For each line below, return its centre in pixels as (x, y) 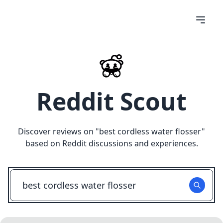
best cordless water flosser (150, 131)
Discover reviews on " (58, 131)
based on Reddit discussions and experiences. (111, 143)
